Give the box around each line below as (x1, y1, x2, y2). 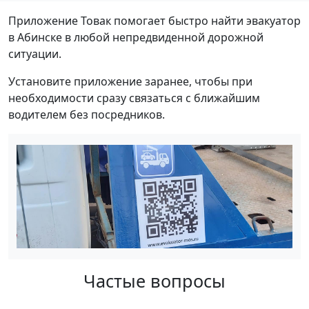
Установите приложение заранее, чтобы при (8, 74, 252, 90)
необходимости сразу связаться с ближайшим (8, 90, 260, 106)
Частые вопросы (83, 269, 226, 293)
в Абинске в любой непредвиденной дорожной (8, 30, 263, 46)
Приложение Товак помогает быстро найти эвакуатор (8, 13, 301, 29)
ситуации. (8, 46, 61, 62)
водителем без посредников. (8, 107, 165, 123)
